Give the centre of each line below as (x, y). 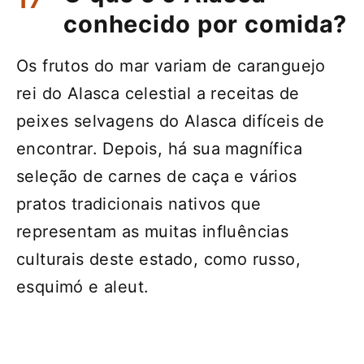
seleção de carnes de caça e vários (157, 176)
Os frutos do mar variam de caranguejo (171, 65)
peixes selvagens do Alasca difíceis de (171, 121)
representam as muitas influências (153, 231)
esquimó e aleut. (83, 286)
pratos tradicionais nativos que (139, 204)
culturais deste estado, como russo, (158, 259)
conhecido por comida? (206, 24)
